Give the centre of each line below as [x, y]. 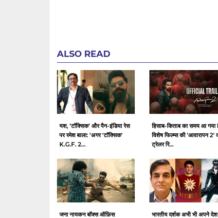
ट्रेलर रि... [163, 145]
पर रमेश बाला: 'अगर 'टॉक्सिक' [91, 135]
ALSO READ [84, 54]
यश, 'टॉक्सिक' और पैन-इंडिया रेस [95, 126]
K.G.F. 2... [73, 145]
